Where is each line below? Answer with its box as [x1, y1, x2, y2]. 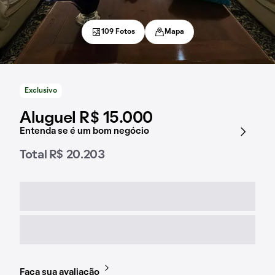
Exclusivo [25, 88, 57, 94]
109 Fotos [101, 29, 135, 35]
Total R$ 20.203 [20, 150, 105, 161]
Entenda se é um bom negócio [20, 127, 149, 136]
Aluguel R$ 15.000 [20, 111, 153, 126]
